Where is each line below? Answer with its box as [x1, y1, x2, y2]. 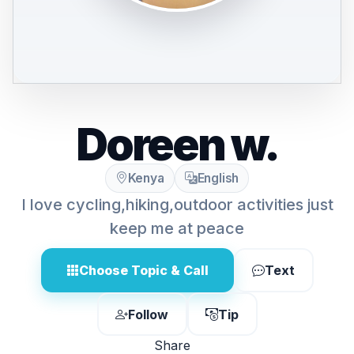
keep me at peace [110, 219, 244, 238]
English [197, 171, 239, 186]
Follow [128, 306, 168, 322]
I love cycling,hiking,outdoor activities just [21, 195, 333, 214]
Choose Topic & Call [78, 262, 209, 278]
